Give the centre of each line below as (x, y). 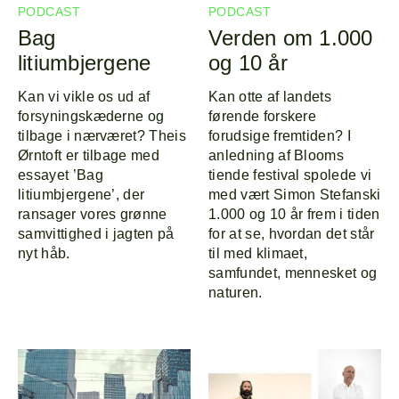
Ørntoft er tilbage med (89, 156)
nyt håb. (44, 254)
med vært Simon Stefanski (295, 195)
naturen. (236, 293)
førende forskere (263, 117)
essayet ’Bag (61, 175)
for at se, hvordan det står (292, 234)
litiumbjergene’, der (81, 195)
